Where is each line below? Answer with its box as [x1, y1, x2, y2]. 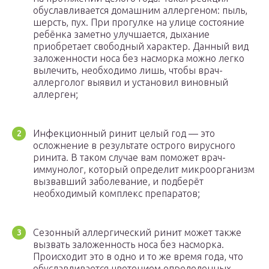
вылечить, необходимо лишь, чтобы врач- [33, 65, 223, 76]
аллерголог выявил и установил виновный [33, 77, 228, 88]
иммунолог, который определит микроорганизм [33, 164, 255, 175]
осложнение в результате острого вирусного [33, 140, 235, 151]
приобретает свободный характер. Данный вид [33, 41, 249, 52]
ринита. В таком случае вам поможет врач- [33, 152, 226, 163]
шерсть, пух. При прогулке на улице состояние [33, 17, 244, 28]
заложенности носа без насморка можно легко [33, 53, 244, 64]
